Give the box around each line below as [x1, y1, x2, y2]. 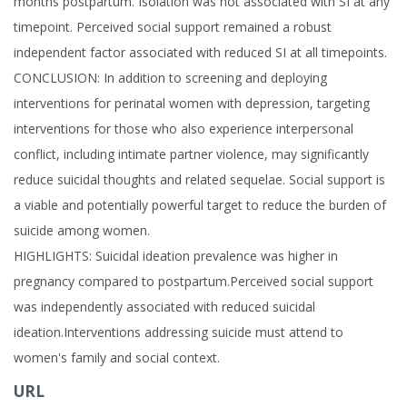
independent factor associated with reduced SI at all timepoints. [14, 44, 387, 61]
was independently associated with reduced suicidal [14, 298, 315, 315]
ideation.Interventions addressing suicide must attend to [14, 323, 343, 341]
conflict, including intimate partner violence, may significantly [14, 145, 369, 163]
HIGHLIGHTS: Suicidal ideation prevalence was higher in [14, 247, 338, 264]
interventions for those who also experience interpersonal [14, 120, 353, 137]
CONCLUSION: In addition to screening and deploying [14, 69, 327, 86]
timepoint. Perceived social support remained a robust [14, 18, 332, 35]
